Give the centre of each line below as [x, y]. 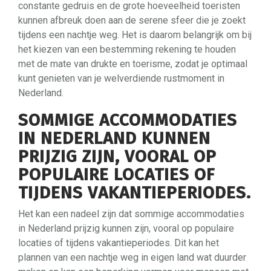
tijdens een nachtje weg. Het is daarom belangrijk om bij [135, 34]
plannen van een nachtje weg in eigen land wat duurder [132, 257]
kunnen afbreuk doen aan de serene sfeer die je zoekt [132, 20]
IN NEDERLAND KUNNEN [114, 138]
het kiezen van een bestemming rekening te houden [127, 49]
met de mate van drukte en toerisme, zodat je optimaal [133, 64]
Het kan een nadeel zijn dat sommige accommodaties [131, 214]
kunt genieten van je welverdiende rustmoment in [121, 78]
